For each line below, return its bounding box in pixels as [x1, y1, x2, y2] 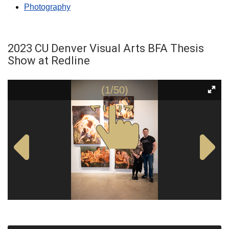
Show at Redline [8, 54, 90, 67]
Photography [24, 3, 71, 11]
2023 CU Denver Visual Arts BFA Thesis [8, 42, 204, 55]
